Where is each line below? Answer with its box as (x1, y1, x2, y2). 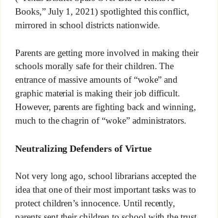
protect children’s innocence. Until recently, (15, 198, 176, 208)
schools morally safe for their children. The (15, 61, 174, 72)
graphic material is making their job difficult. (15, 88, 181, 98)
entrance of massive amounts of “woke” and (15, 74, 178, 85)
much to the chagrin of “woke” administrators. (15, 115, 187, 126)
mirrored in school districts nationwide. (15, 20, 160, 30)
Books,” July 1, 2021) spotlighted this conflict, (15, 6, 190, 17)
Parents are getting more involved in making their (15, 47, 199, 58)
